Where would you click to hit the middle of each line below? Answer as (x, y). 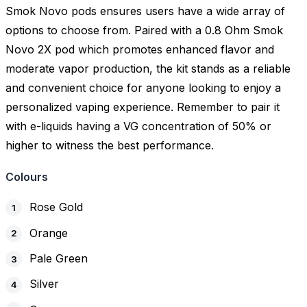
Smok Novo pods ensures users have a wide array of (145, 11)
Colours (27, 176)
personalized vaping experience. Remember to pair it (143, 107)
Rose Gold (57, 207)
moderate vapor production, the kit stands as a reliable (148, 69)
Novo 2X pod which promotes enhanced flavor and (140, 50)
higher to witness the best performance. (110, 146)
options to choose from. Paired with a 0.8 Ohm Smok (144, 30)
